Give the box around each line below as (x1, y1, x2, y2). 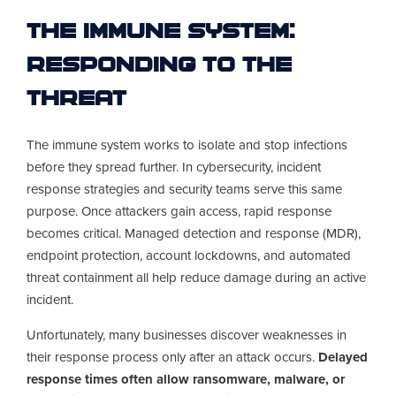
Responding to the (27, 57, 292, 78)
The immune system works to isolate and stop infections (27, 134, 347, 155)
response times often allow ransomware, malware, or (27, 369, 345, 389)
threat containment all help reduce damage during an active (27, 267, 366, 287)
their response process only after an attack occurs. (27, 346, 318, 367)
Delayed (318, 346, 368, 367)
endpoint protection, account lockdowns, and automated (27, 245, 351, 265)
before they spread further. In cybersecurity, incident (27, 156, 321, 177)
